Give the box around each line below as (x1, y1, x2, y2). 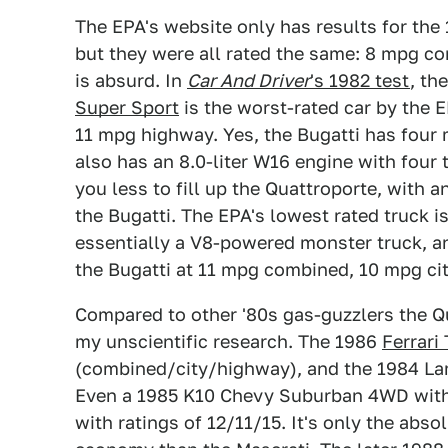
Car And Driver (187, 70, 310, 91)
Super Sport (75, 97, 179, 118)
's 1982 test (310, 70, 410, 91)
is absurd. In (75, 70, 187, 91)
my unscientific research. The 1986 (75, 331, 382, 352)
